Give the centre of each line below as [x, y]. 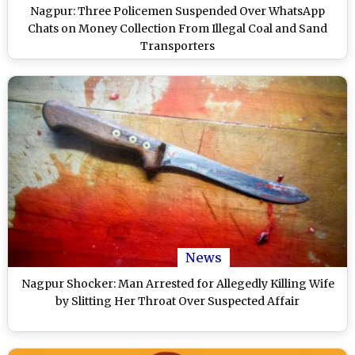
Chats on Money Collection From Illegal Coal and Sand [177, 29]
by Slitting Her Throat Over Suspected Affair [177, 301]
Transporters [177, 46]
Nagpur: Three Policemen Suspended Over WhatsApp [177, 11]
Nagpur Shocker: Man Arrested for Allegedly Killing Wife [177, 283]
